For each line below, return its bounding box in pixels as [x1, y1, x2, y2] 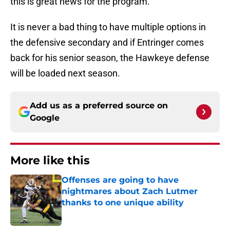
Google [30, 113, 60, 123]
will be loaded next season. [10, 68, 120, 79]
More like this [10, 154, 90, 168]
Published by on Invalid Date [61, 208, 150, 217]
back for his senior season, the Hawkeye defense [10, 52, 209, 64]
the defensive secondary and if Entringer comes [10, 37, 204, 48]
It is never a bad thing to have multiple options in [10, 22, 206, 33]
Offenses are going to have [62, 175, 179, 185]
